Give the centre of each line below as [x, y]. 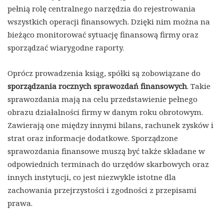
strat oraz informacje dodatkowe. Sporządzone [93, 138]
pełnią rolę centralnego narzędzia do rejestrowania [101, 9]
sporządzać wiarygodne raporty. [66, 48]
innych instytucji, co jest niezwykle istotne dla [92, 177]
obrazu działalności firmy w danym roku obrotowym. [105, 112]
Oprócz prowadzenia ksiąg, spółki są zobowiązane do [104, 73]
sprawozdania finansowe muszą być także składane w [106, 151]
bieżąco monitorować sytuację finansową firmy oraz [103, 35]
